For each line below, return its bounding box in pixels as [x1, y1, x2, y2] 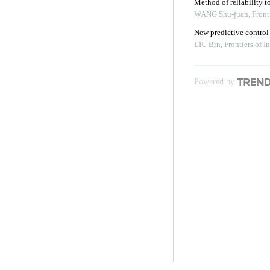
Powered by [194, 77, 234, 86]
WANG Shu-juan [194, 10, 248, 19]
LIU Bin [194, 40, 221, 49]
